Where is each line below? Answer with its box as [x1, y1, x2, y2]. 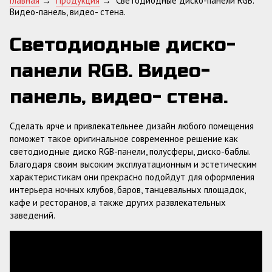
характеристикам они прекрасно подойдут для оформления [10, 171, 254, 183]
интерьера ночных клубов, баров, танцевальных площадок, [10, 184, 245, 195]
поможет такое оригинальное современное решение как [10, 133, 238, 144]
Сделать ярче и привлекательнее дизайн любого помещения [10, 120, 254, 132]
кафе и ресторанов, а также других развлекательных [10, 197, 226, 208]
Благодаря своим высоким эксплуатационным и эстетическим [10, 158, 257, 170]
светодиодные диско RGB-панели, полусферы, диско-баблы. [10, 146, 250, 157]
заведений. [10, 209, 55, 221]
